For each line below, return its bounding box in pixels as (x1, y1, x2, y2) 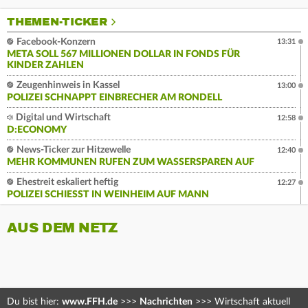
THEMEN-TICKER (7, 15, 107, 30)
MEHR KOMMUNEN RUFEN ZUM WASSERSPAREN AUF (7, 157, 254, 168)
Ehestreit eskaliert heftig (14, 177, 118, 188)
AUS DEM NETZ (7, 219, 118, 237)
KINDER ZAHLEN (7, 60, 84, 71)
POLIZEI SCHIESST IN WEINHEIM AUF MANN (7, 190, 201, 200)
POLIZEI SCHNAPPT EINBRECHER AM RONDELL (7, 93, 222, 103)
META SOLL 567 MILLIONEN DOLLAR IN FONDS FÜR (7, 49, 240, 60)
